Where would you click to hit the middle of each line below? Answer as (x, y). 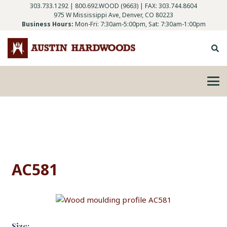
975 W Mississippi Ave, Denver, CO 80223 (113, 15)
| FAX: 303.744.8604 (168, 6)
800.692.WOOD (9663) (107, 6)
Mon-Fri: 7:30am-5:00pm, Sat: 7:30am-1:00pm (140, 24)
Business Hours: (47, 24)
